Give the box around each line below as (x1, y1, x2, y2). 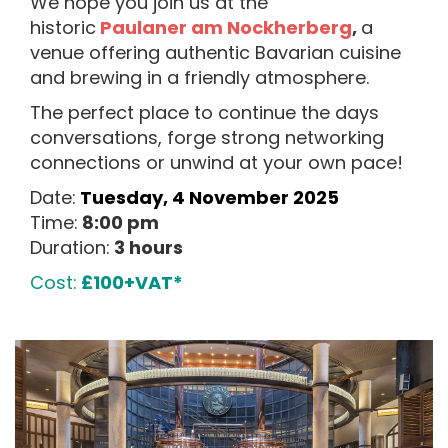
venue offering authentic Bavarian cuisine (30, 40, 401, 65)
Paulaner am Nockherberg (100, 15, 352, 40)
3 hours (110, 235, 183, 260)
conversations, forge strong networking (30, 125, 384, 150)
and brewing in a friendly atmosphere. (30, 65, 374, 90)
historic (30, 15, 96, 40)
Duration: (30, 235, 110, 260)
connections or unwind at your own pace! (30, 150, 403, 175)
